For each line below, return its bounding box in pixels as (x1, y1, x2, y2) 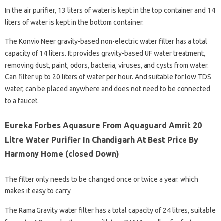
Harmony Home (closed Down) (5, 149, 119, 158)
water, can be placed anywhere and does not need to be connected (5, 85, 210, 93)
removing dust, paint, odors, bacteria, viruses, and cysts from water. (5, 61, 209, 69)
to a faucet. (5, 97, 39, 105)
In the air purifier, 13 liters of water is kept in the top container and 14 (5, 6, 215, 14)
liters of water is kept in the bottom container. (5, 18, 144, 26)
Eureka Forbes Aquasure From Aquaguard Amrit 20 (5, 121, 202, 130)
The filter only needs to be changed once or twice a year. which (5, 175, 198, 183)
